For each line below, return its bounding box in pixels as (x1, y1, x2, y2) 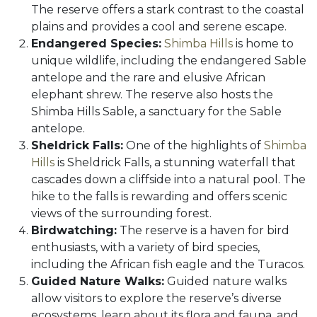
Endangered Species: (31, 37, 161, 51)
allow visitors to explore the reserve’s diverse (31, 292, 282, 306)
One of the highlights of (123, 139, 264, 153)
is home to (233, 37, 294, 51)
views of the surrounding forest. (31, 207, 212, 221)
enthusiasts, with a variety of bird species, (31, 241, 260, 255)
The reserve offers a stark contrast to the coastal (31, 3, 304, 17)
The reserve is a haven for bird (117, 224, 289, 238)
